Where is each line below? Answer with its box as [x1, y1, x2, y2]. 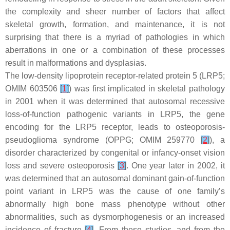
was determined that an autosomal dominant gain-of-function [5, 174, 225, 183]
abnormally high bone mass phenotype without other [5, 200, 225, 208]
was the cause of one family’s [93, 187, 225, 196]
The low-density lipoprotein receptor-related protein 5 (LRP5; [5, 71, 225, 80]
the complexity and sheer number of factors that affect [5, 7, 225, 16]
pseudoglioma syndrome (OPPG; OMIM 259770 [5, 136, 201, 144]
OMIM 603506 [5, 84, 61, 93]
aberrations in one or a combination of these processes [5, 46, 225, 54]
